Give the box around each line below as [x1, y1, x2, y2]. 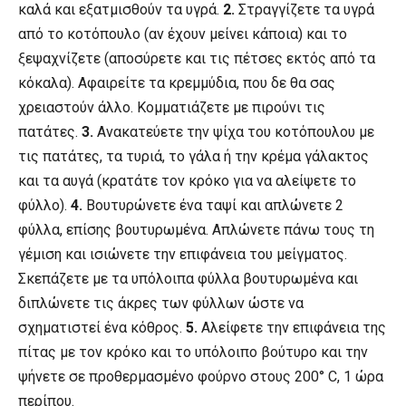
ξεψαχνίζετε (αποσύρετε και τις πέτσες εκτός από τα [18, 49, 375, 67]
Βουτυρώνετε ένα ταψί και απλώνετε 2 [82, 196, 343, 214]
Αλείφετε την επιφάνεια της [201, 318, 386, 336]
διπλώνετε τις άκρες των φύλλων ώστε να [18, 294, 304, 312]
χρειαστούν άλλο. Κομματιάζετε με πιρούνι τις [18, 98, 325, 116]
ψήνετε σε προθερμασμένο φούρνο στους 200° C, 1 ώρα [18, 367, 383, 385]
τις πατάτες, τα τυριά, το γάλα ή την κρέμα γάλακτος [18, 147, 369, 165]
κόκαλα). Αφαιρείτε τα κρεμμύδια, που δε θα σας [18, 73, 335, 92]
